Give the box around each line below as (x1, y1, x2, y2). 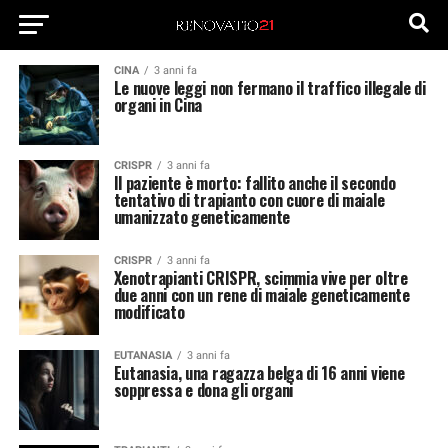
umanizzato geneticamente (113, 205, 290, 229)
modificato (113, 300, 185, 324)
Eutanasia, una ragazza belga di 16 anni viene (113, 361, 405, 385)
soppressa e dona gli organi (113, 378, 294, 402)
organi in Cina (113, 93, 203, 117)
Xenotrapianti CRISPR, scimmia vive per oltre (113, 266, 408, 290)
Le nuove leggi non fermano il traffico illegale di (113, 76, 426, 100)
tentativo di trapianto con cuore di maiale (113, 188, 385, 212)
